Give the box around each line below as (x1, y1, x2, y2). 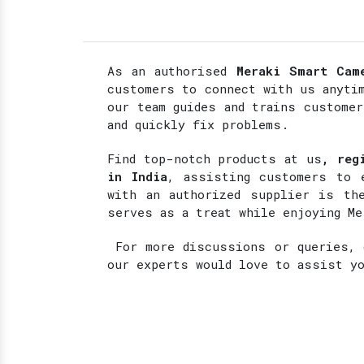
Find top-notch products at (107, 149, 299, 167)
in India (107, 167, 167, 184)
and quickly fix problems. (107, 115, 288, 132)
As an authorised (107, 62, 236, 79)
